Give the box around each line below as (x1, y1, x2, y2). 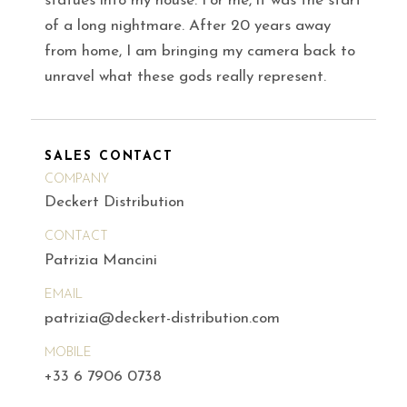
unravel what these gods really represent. (45, 68, 326, 84)
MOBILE (45, 345, 92, 360)
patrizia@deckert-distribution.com (45, 310, 280, 326)
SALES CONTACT (45, 149, 174, 164)
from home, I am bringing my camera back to (45, 43, 355, 59)
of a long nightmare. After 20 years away (45, 17, 331, 34)
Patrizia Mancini (45, 253, 157, 269)
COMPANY (45, 172, 109, 186)
